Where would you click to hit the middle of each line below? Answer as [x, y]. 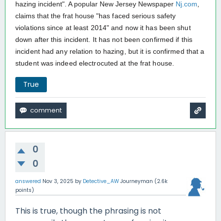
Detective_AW [101, 181]
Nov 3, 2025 [58, 181]
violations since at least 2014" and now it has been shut [103, 28]
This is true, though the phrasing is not [88, 211]
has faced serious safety [137, 16]
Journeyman [137, 181]
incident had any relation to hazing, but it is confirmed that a [110, 51]
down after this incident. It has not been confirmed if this [104, 39]
